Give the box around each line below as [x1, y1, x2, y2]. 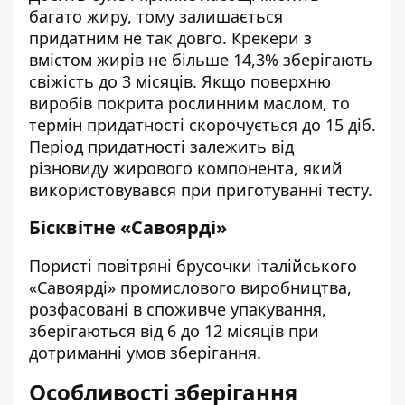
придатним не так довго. [29, 27, 231, 49]
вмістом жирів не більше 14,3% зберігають [29, 49, 372, 71]
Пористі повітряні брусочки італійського [29, 255, 357, 277]
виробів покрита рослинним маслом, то [29, 92, 350, 114]
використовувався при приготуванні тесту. [29, 179, 372, 201]
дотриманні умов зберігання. [29, 342, 261, 363]
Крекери [231, 27, 299, 49]
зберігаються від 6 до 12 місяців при [29, 320, 319, 342]
